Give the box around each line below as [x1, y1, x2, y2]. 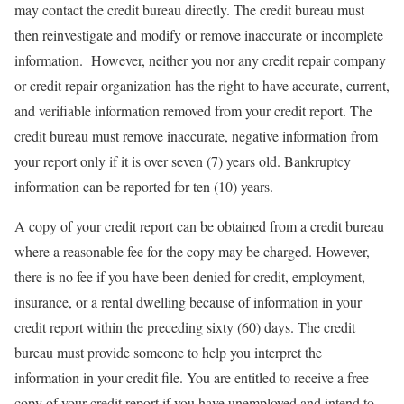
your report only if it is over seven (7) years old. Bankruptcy [14, 151, 351, 170]
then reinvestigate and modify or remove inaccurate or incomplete [14, 25, 383, 44]
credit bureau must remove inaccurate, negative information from [14, 126, 378, 145]
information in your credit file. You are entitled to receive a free [14, 368, 369, 387]
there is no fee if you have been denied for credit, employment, [14, 267, 365, 286]
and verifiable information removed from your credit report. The [14, 101, 372, 120]
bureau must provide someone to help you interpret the [14, 343, 322, 362]
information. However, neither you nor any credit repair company [14, 50, 386, 69]
